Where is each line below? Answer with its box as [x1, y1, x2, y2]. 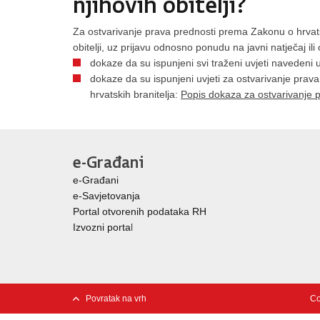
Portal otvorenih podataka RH [73, 206, 206, 217]
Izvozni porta [73, 221, 131, 233]
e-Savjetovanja [73, 190, 140, 201]
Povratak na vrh [86, 294, 146, 304]
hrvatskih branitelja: [90, 89, 181, 100]
